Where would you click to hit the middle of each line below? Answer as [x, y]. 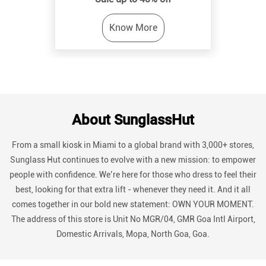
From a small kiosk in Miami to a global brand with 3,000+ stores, [133, 67]
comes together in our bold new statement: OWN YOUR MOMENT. [133, 126]
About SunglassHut [133, 42]
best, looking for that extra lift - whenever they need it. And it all [133, 111]
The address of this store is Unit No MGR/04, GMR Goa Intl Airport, [133, 141]
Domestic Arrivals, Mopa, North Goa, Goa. [133, 156]
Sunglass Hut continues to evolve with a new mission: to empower [133, 82]
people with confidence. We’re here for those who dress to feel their [133, 96]
